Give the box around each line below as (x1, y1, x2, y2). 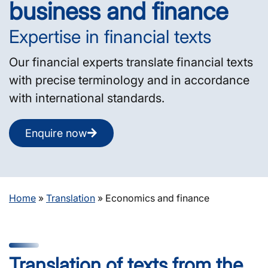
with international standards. (9, 90, 165, 105)
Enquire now (25, 126, 87, 139)
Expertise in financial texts (9, 25, 211, 47)
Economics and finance (105, 191, 209, 204)
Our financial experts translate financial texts (9, 54, 253, 69)
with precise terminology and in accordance (9, 72, 249, 87)
